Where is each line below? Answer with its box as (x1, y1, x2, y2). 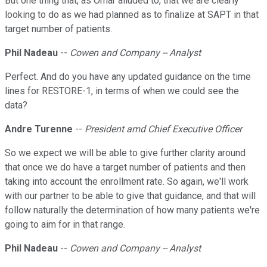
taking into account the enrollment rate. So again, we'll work (5, 176, 249, 188)
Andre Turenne (5, 123, 73, 135)
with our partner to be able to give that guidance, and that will (5, 190, 256, 202)
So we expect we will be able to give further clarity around (5, 147, 246, 159)
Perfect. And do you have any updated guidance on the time (5, 71, 251, 83)
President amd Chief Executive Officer (85, 123, 242, 135)
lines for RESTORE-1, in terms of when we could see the (5, 85, 239, 97)
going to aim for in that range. (5, 219, 125, 231)
